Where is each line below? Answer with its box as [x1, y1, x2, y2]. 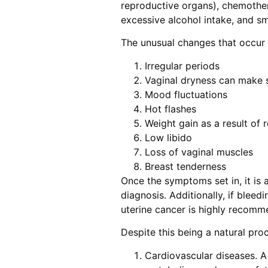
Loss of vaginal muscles [144, 145, 253, 158]
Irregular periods [144, 59, 220, 72]
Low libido [144, 131, 192, 144]
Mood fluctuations [144, 88, 227, 100]
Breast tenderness [144, 160, 226, 172]
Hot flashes [144, 102, 196, 115]
